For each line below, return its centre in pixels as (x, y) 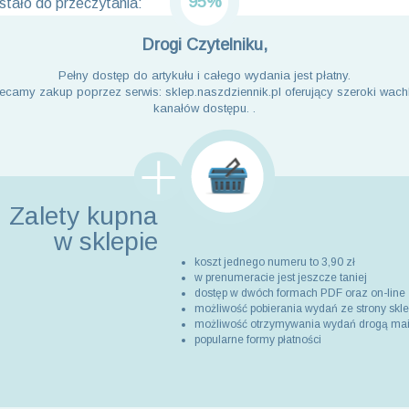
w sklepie (105, 241)
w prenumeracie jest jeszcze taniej (280, 278)
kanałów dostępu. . (204, 108)
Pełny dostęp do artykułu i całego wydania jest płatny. (204, 75)
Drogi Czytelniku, (204, 45)
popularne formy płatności (257, 340)
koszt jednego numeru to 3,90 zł (274, 262)
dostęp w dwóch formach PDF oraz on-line (299, 293)
